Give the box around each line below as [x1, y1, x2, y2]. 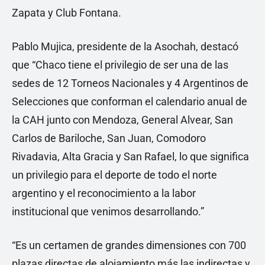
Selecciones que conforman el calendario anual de [12, 95, 247, 108]
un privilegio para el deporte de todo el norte [12, 168, 217, 181]
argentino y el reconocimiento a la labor [12, 186, 196, 199]
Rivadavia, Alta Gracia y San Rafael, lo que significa [12, 150, 249, 163]
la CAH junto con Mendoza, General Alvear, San [12, 113, 233, 126]
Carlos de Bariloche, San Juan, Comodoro [12, 131, 206, 144]
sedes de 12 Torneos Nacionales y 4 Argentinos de [12, 76, 248, 89]
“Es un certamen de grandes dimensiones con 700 [12, 238, 246, 251]
